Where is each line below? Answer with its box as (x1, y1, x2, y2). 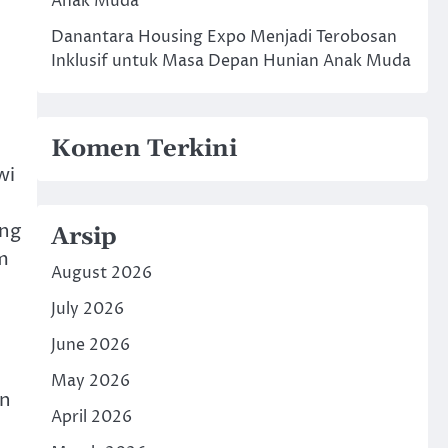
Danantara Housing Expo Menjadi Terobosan (50, 26, 397, 48)
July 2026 (50, 298, 124, 320)
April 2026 (50, 406, 132, 428)
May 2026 (50, 370, 130, 392)
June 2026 (50, 334, 130, 356)
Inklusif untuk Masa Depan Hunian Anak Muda (50, 50, 411, 72)
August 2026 (50, 262, 152, 284)
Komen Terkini (50, 134, 237, 164)
